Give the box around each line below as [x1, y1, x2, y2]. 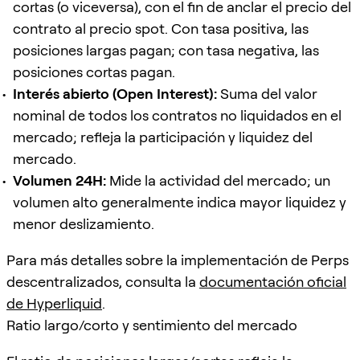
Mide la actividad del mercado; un [106, 171, 330, 189]
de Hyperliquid [6, 294, 102, 312]
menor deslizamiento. [13, 215, 154, 232]
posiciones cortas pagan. [13, 63, 175, 80]
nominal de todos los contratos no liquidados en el [13, 106, 342, 124]
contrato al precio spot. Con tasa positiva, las [13, 19, 309, 37]
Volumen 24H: [13, 171, 106, 189]
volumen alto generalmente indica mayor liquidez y [13, 193, 346, 211]
